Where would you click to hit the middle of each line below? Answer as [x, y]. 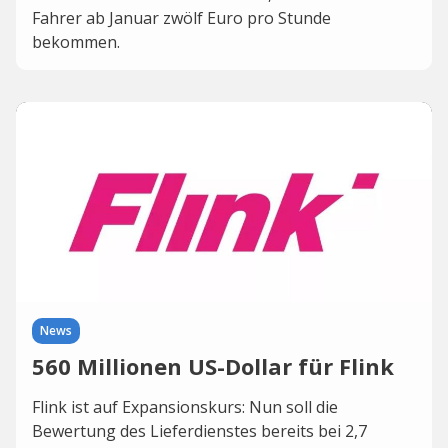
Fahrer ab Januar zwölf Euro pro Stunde [181, 18]
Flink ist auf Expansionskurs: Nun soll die [185, 407]
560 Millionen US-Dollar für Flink [213, 366]
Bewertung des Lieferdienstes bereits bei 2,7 [199, 431]
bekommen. [76, 42]
